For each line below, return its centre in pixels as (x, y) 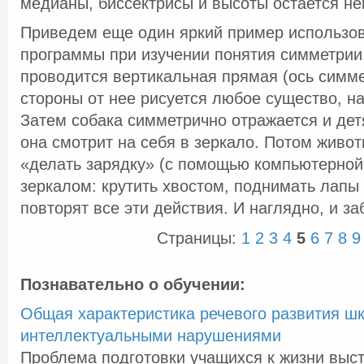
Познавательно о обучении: (133, 284)
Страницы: (199, 238)
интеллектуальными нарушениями (151, 336)
